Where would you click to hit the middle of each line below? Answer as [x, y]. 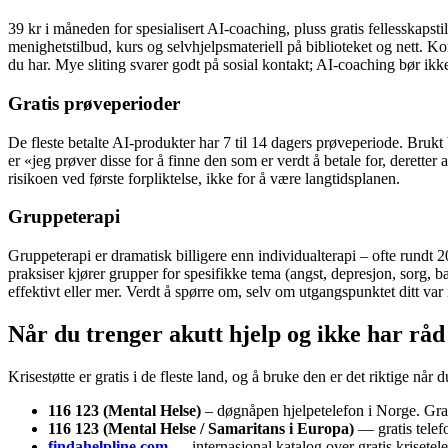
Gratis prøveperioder [94, 103]
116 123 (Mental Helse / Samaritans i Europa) [201, 428]
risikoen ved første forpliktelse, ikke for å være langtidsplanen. [204, 178]
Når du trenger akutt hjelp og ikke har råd [226, 333]
